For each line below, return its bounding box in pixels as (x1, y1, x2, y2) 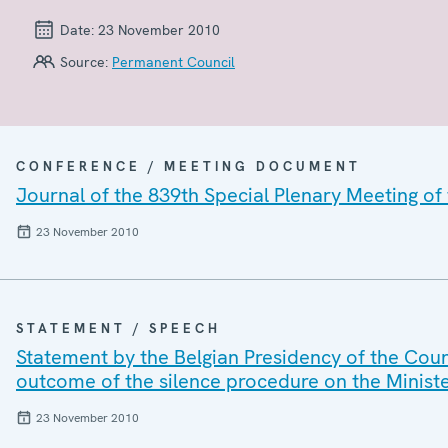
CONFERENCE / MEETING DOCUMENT (16, 157, 361, 175)
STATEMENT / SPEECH (16, 319, 221, 337)
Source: (56, 52, 112, 71)
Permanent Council (112, 52, 235, 71)
